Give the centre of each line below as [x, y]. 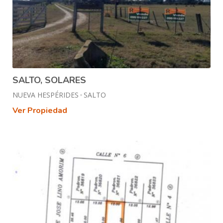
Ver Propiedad [40, 111]
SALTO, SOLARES [49, 80]
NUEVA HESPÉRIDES [46, 95]
